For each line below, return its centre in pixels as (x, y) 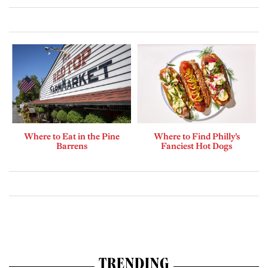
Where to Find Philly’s (197, 137)
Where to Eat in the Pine (71, 137)
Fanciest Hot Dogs (197, 146)
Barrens (71, 146)
